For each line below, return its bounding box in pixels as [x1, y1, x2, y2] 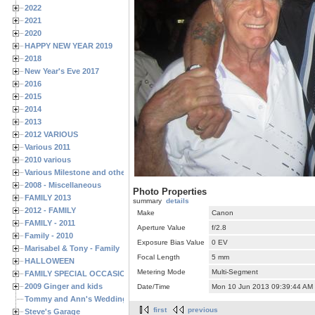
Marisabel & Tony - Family [25, 243, 120, 252]
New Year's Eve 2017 [25, 66, 99, 75]
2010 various [25, 155, 71, 164]
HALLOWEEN [25, 256, 75, 265]
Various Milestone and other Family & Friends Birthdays [25, 167, 231, 176]
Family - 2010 [25, 231, 73, 240]
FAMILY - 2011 [25, 218, 75, 227]
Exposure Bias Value [137, 238, 205, 247]
